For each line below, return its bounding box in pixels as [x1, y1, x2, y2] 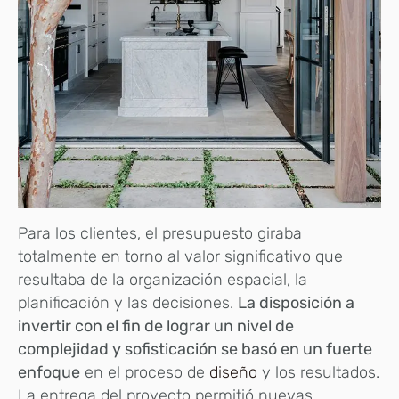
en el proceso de [80, 362, 209, 382]
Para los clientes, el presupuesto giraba [18, 223, 302, 243]
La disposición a [238, 292, 354, 313]
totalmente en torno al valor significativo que [18, 246, 343, 266]
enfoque [18, 362, 80, 382]
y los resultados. [257, 362, 379, 382]
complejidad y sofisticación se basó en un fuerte [18, 338, 372, 359]
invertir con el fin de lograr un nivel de [18, 315, 294, 336]
